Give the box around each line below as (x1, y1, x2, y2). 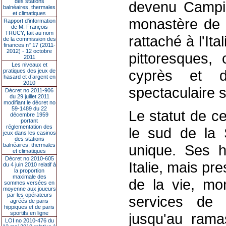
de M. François (11, 24, 48, 30)
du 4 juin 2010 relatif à (3, 161, 56, 167)
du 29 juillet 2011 (9, 93, 49, 99)
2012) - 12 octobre (7, 48, 52, 54)
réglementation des (6, 124, 52, 130)
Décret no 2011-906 (5, 87, 53, 93)
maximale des (12, 174, 46, 180)
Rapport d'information (3, 18, 55, 24)
